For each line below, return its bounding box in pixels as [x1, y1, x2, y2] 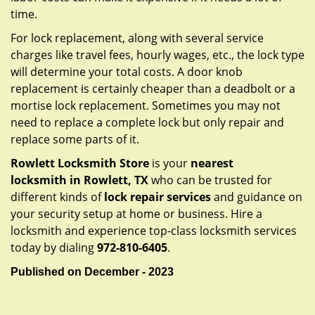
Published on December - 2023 [11, 266, 174, 278]
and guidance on [211, 189, 302, 205]
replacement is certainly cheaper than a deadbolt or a [11, 81, 295, 96]
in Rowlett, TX [70, 172, 148, 188]
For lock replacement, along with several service [11, 30, 264, 46]
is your [149, 155, 191, 171]
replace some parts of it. [11, 131, 139, 147]
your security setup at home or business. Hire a [11, 206, 262, 221]
